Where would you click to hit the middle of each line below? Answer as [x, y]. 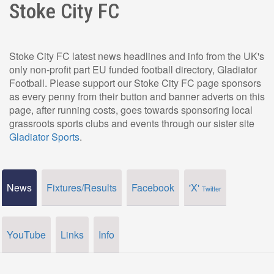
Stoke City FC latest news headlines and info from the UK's [137, 56]
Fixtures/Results [82, 187]
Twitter [212, 188]
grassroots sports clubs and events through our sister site [132, 123]
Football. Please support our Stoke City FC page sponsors [135, 83]
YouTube [26, 235]
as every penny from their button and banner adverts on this [137, 96]
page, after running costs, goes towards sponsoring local [131, 110]
